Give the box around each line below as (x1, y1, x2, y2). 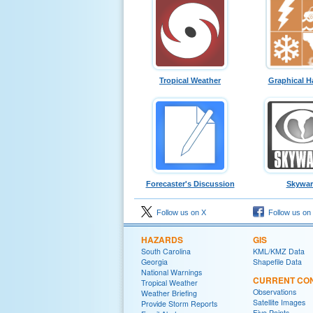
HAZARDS (141, 233, 183, 246)
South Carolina (141, 245, 191, 256)
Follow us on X (152, 208, 206, 217)
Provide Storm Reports (141, 298, 217, 309)
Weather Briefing (141, 287, 197, 298)
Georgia (141, 256, 168, 267)
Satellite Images (253, 296, 305, 307)
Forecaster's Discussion (145, 179, 235, 188)
